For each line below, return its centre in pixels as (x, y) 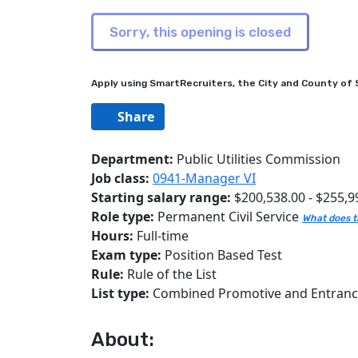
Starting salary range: (161, 197)
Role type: (123, 217)
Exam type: (126, 255)
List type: (120, 293)
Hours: (112, 236)
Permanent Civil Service (228, 217)
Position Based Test (222, 255)
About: (123, 340)
